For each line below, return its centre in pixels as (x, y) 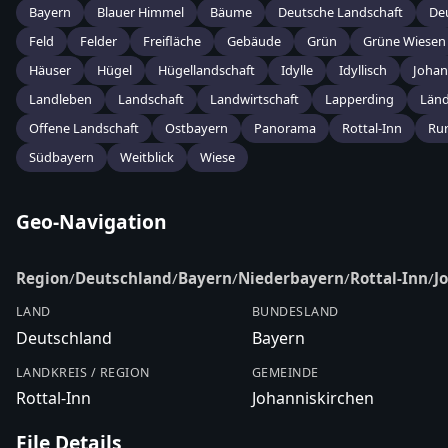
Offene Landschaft (84, 128)
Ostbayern (196, 128)
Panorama (285, 128)
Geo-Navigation (91, 222)
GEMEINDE (285, 372)
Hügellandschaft (206, 70)
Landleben (60, 99)
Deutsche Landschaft (340, 12)
